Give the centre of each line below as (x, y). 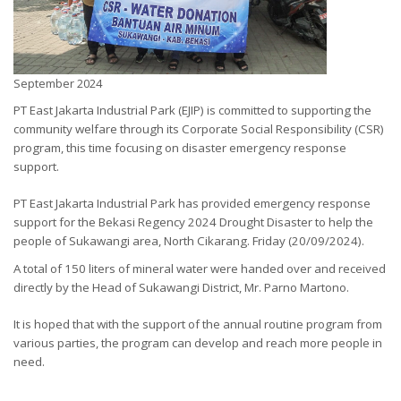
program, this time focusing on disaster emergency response (180, 147)
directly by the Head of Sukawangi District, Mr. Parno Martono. (181, 287)
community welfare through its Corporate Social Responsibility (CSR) (199, 128)
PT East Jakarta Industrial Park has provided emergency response (192, 203)
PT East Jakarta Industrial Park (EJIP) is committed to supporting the (192, 110)
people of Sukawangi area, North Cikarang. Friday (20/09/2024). (189, 240)
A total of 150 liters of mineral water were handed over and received (200, 268)
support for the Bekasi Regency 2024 (116, 222)
